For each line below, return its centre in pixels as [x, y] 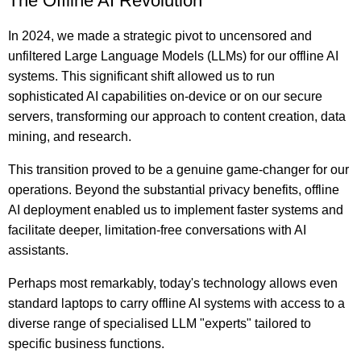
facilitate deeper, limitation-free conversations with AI [157, 230]
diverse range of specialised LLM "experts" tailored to [160, 324]
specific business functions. [86, 344]
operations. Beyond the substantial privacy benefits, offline [174, 190]
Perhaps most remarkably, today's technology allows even [173, 283]
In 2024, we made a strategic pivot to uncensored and [160, 36]
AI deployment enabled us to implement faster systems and [176, 210]
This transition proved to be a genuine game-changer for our [178, 170]
